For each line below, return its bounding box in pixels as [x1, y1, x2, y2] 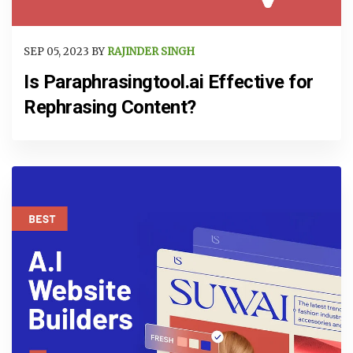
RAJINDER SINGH [107, 44, 195, 58]
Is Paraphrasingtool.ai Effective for [24, 71, 314, 94]
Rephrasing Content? [24, 96, 196, 119]
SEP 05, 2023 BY [24, 44, 107, 58]
